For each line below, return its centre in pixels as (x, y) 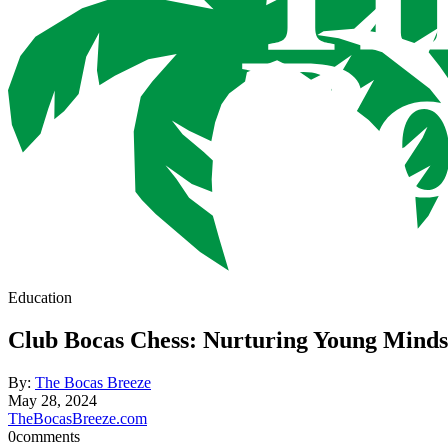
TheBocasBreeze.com (77, 419)
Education (40, 298)
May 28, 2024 (52, 401)
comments (48, 437)
